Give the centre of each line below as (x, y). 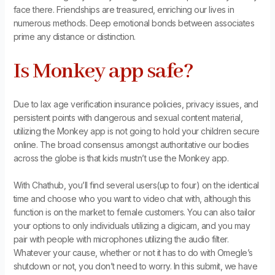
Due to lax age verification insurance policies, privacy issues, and (136, 104)
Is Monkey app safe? (103, 71)
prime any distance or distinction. (74, 37)
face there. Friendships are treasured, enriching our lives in (124, 10)
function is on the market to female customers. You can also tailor (134, 212)
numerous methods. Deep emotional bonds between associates (134, 23)
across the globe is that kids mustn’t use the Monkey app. (121, 158)
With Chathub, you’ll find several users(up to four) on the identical (136, 185)
